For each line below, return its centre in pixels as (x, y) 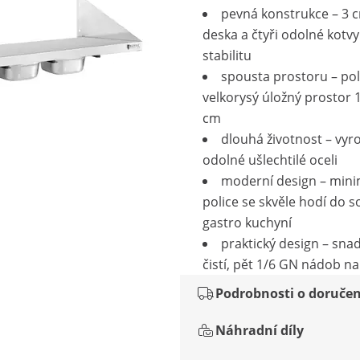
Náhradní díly (260, 330)
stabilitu (227, 55)
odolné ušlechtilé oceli (270, 160)
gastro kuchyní (247, 223)
